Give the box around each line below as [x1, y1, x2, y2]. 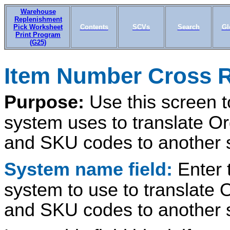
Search [177, 23, 200, 31]
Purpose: [4, 91, 89, 112]
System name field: [4, 159, 172, 180]
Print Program [15, 31, 61, 39]
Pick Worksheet [13, 23, 63, 31]
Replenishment [14, 15, 62, 23]
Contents [80, 23, 108, 31]
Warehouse [20, 8, 56, 15]
